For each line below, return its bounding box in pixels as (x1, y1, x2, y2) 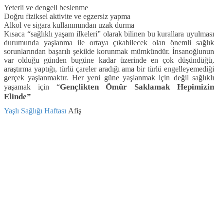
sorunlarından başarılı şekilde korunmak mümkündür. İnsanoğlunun (4, 47, 214, 56)
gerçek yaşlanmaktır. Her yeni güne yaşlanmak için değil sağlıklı (4, 73, 214, 82)
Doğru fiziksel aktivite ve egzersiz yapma (4, 12, 130, 21)
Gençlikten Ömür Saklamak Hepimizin (59, 82, 215, 92)
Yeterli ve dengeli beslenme (4, 3, 88, 12)
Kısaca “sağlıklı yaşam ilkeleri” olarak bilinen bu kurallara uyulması (4, 30, 214, 38)
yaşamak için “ (4, 83, 60, 91)
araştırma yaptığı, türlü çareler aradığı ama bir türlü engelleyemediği (4, 65, 214, 73)
